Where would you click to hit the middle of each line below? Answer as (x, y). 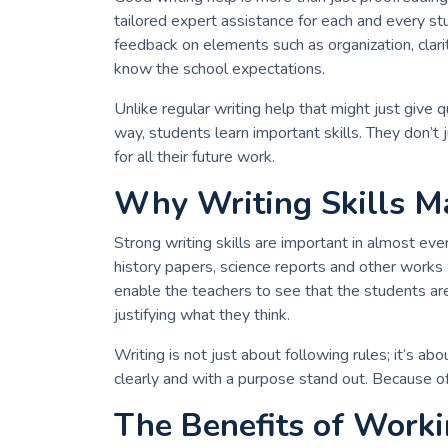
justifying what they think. (202, 315)
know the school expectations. (219, 69)
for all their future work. (194, 157)
